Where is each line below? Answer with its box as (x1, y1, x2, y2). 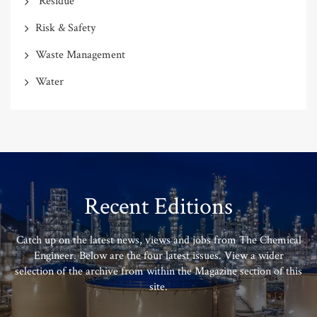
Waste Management (35, 47, 125, 62)
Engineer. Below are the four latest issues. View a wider (33, 248, 284, 263)
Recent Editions (84, 190, 233, 222)
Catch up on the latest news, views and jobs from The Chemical (16, 232, 301, 248)
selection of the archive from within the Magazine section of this (15, 263, 302, 279)
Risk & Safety (35, 20, 96, 35)
